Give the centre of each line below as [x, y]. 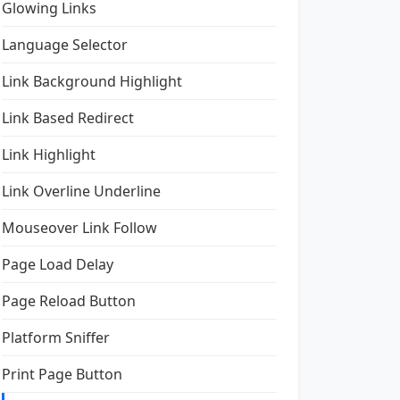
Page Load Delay [58, 264]
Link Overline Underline [81, 191]
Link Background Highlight [92, 81]
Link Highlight [49, 154]
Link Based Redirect [68, 118]
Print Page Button [62, 374]
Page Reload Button [69, 301]
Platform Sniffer [56, 337]
